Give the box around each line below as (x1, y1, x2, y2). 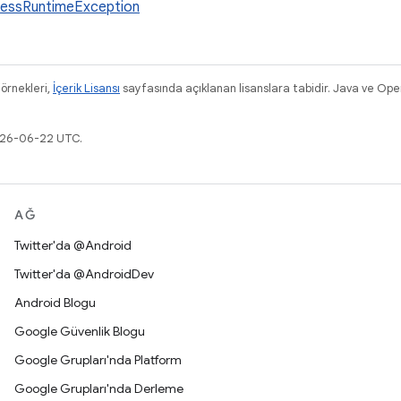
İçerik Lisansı (53, 81, 120, 96)
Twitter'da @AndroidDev (14, 266, 154, 282)
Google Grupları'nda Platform (14, 352, 182, 368)
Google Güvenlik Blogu (14, 323, 145, 339)
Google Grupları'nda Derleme (14, 380, 183, 397)
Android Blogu (14, 294, 96, 311)
